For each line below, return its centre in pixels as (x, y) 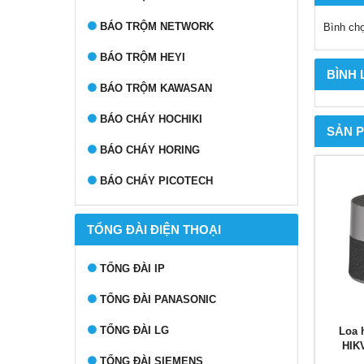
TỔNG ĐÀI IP (132, 269)
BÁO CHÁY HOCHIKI (151, 119)
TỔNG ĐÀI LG (134, 330)
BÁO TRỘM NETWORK (157, 26)
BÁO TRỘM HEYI (143, 57)
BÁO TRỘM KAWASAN (156, 88)
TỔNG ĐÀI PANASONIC (158, 299)
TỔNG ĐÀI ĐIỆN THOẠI (154, 230)
